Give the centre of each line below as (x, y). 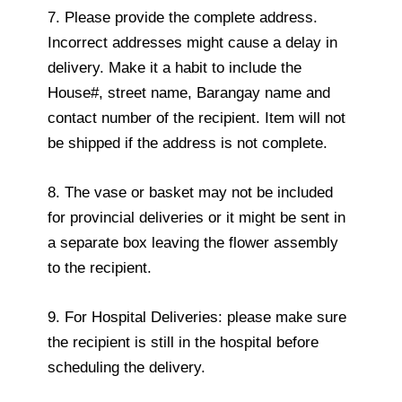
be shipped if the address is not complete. (188, 143)
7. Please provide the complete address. (183, 17)
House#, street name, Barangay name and (189, 92)
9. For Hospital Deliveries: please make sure (197, 317)
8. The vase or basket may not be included (190, 192)
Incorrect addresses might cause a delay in (192, 42)
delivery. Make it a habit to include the (175, 67)
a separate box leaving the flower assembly (193, 242)
